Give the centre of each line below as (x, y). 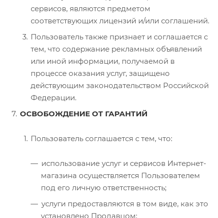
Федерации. (54, 97)
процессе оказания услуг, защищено (100, 73)
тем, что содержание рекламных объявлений (116, 49)
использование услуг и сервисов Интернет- (124, 163)
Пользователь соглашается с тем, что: (101, 138)
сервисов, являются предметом (91, 8)
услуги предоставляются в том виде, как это (125, 203)
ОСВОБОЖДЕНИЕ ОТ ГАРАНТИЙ (84, 113)
